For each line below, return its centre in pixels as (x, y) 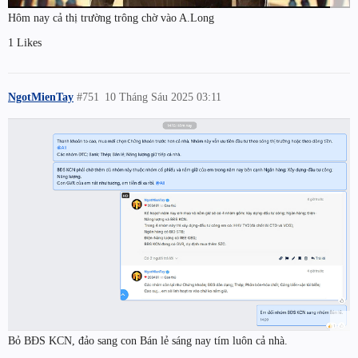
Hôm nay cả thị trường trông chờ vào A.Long (111, 18)
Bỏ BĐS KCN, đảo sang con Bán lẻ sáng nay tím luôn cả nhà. (148, 340)
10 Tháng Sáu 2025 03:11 (163, 97)
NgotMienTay (41, 97)
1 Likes (25, 43)
